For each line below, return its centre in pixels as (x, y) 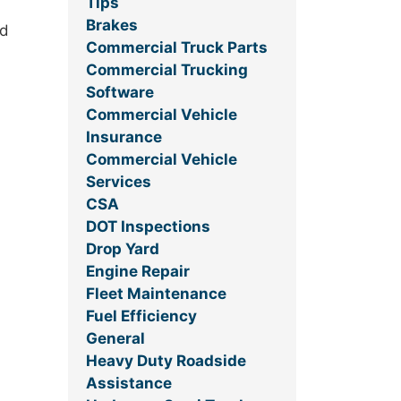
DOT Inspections (148, 227)
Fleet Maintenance (156, 294)
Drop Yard (123, 249)
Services (119, 182)
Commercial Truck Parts (177, 48)
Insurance (124, 137)
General (115, 339)
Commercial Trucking (167, 70)
